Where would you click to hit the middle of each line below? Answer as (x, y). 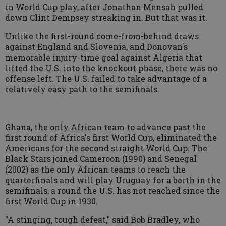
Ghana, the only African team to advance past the (105, 127)
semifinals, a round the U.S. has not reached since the (112, 190)
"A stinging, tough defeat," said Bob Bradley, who (102, 219)
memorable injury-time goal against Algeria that (104, 57)
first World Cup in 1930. (51, 201)
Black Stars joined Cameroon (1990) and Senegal (101, 158)
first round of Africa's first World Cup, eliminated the (111, 137)
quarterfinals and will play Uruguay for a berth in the (113, 180)
